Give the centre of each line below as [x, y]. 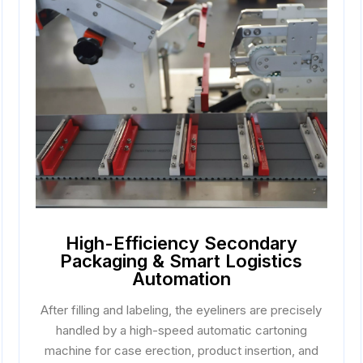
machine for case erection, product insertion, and [181, 350]
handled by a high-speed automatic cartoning [181, 330]
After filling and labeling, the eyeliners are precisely [181, 310]
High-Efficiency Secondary [181, 243]
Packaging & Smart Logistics [181, 261]
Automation [181, 279]
